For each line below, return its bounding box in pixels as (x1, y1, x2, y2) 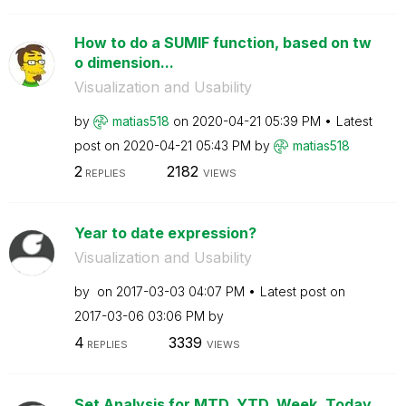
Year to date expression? (73, 224, 256, 242)
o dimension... (73, 53, 174, 72)
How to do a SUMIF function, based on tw (73, 33, 372, 52)
